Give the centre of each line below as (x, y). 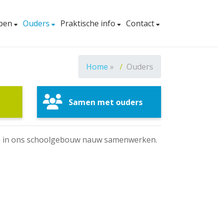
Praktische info (89, 23)
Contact (141, 23)
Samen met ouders (105, 102)
